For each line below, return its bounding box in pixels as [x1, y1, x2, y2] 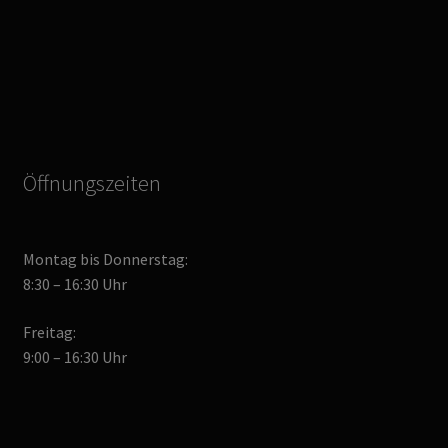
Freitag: [22, 321, 76, 342]
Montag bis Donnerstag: [22, 248, 188, 269]
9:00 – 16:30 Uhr [22, 346, 127, 367]
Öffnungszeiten [22, 168, 161, 197]
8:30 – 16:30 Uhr [22, 273, 127, 294]
